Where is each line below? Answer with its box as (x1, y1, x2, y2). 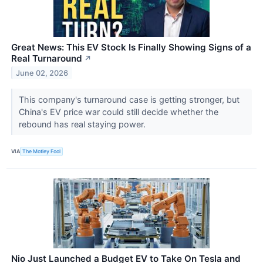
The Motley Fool (22, 148, 61, 155)
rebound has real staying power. (18, 119, 148, 129)
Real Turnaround (11, 52, 82, 64)
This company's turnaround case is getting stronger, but (18, 94, 240, 104)
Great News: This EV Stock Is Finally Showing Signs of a (11, 41, 251, 53)
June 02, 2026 (16, 68, 69, 77)
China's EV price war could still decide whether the (18, 106, 218, 117)
